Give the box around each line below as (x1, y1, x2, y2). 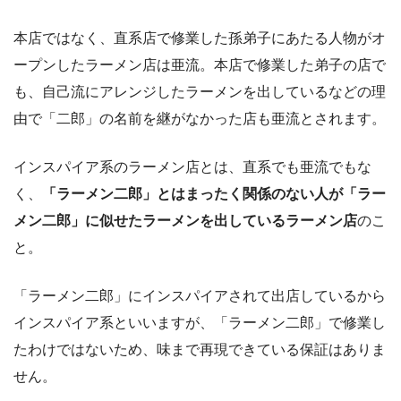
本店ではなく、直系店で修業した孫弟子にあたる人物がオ (13, 30, 386, 46)
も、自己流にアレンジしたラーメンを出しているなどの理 (13, 83, 386, 99)
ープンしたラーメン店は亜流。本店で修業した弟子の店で (13, 56, 386, 73)
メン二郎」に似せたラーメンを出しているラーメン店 (13, 212, 357, 228)
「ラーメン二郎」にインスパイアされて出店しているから (13, 287, 386, 303)
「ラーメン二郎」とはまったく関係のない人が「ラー (42, 185, 386, 201)
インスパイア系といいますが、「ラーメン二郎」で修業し (13, 314, 386, 330)
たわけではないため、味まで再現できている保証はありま (13, 341, 386, 357)
